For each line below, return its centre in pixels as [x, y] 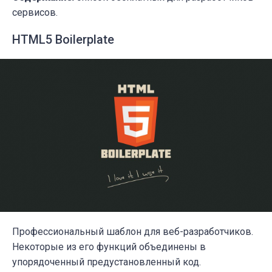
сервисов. [35, 13]
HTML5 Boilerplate [63, 40]
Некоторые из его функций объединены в [109, 246]
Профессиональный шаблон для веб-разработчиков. [133, 231]
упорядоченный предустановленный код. [107, 262]
